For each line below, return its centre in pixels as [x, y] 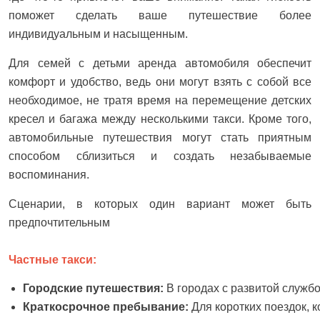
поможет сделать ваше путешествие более [160, 16]
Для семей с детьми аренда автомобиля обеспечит [160, 64]
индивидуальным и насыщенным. [98, 34]
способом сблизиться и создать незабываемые [160, 156]
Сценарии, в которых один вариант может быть [160, 204]
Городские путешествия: [95, 289]
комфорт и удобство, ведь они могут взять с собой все [160, 82]
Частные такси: [52, 259]
